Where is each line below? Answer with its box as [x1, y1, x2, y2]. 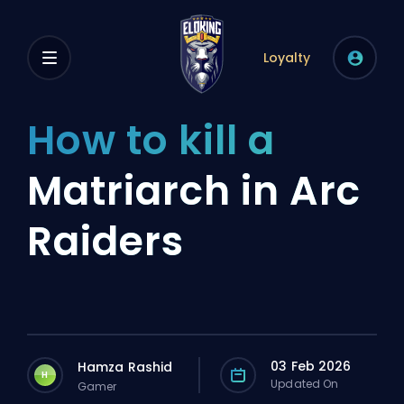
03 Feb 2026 [271, 357, 352, 375]
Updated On [271, 376, 339, 391]
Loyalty [263, 49, 310, 67]
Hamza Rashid [78, 357, 173, 376]
